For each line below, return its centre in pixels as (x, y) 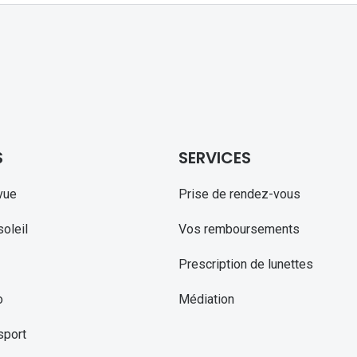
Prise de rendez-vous (239, 194)
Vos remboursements (239, 229)
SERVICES (214, 157)
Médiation (206, 299)
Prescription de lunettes (245, 264)
